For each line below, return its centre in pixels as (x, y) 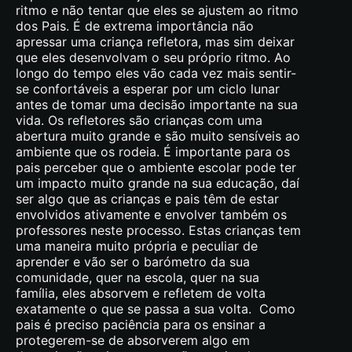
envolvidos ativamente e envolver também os (151, 215)
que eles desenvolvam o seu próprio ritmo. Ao (153, 58)
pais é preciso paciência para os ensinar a (141, 325)
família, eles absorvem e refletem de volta (141, 293)
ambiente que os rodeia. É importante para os (153, 152)
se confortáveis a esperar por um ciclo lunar (148, 89)
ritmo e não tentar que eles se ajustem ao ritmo (157, 11)
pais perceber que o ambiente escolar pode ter (156, 168)
